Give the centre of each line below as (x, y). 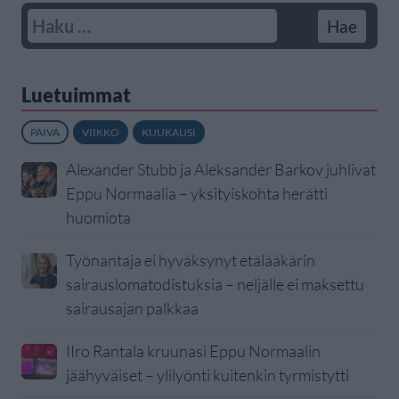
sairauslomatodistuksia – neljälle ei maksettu (215, 285)
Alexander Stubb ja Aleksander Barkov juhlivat (221, 170)
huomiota (98, 218)
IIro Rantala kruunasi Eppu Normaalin (193, 351)
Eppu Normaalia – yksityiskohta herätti (197, 194)
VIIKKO (101, 133)
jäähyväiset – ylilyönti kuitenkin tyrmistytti (208, 375)
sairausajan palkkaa (132, 309)
